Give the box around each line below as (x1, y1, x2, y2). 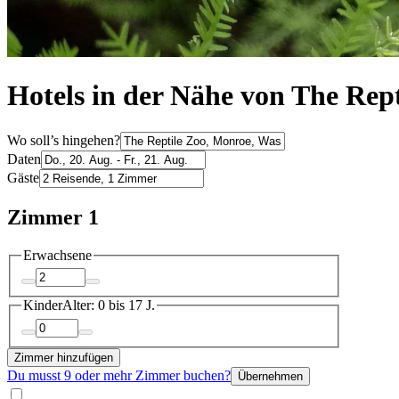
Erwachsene (23, 247, 92, 263)
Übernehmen (238, 369, 303, 383)
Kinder (23, 297, 62, 313)
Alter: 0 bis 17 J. (62, 297, 155, 313)
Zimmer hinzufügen (14, 350, 113, 364)
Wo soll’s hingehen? (7, 132, 120, 148)
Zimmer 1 (7, 205, 99, 229)
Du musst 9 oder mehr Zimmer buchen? (7, 367, 231, 383)
